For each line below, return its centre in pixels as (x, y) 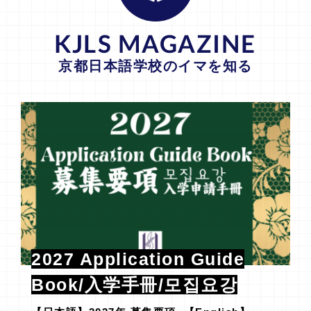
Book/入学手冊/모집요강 (134, 284)
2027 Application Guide (138, 259)
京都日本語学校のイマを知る (155, 66)
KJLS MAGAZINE (155, 43)
